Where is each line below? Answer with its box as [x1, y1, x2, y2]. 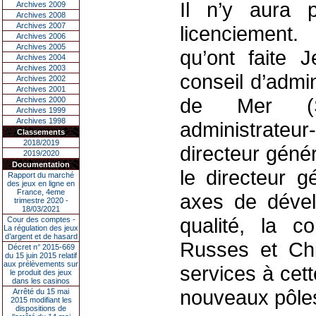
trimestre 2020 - [13, 196, 68, 205]
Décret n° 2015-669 [7, 243, 75, 251]
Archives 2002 [16, 74, 66, 83]
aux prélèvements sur [4, 260, 78, 268]
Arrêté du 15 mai [13, 287, 69, 296]
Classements [17, 128, 65, 136]
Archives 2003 [16, 63, 66, 72]
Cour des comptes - [6, 215, 75, 224]
